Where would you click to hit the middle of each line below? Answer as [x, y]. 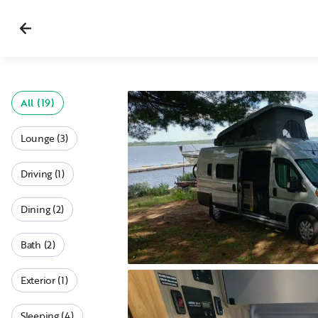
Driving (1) [43, 174]
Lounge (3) [45, 138]
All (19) [38, 103]
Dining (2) [43, 209]
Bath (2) [38, 245]
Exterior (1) [44, 280]
